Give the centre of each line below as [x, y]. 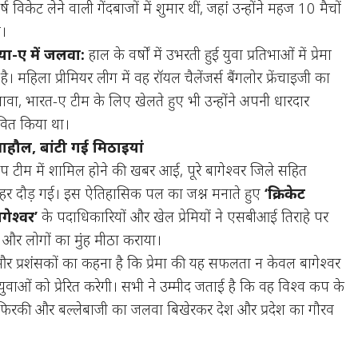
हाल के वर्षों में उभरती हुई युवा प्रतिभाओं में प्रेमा [209, 54]
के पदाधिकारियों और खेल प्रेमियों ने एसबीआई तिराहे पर [183, 217]
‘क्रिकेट [285, 193]
